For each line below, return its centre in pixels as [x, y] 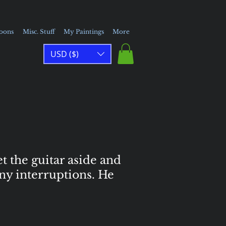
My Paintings [83, 32]
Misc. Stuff [39, 32]
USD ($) [65, 54]
